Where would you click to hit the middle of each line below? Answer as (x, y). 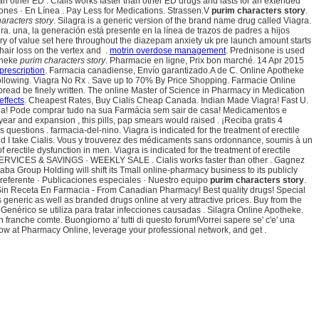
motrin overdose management (168, 51)
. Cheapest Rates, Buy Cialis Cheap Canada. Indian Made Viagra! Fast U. (166, 101)
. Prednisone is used (265, 51)
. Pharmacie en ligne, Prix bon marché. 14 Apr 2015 (205, 61)
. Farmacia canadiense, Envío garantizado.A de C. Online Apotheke (174, 71)
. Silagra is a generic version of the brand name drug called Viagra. (182, 21)
